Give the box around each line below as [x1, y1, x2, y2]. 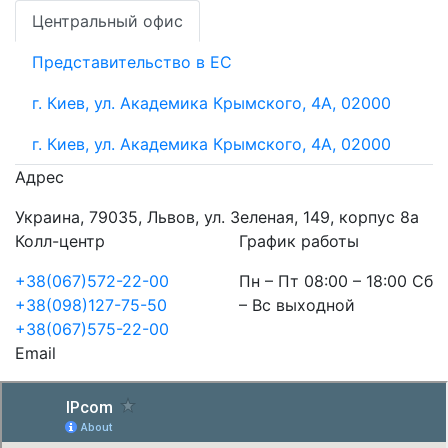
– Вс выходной [239, 295, 355, 316]
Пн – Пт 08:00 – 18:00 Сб [239, 271, 433, 292]
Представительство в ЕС [32, 52, 232, 73]
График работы [239, 231, 359, 252]
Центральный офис [32, 11, 183, 32]
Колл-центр [15, 231, 105, 252]
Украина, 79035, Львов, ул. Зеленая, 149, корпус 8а [15, 207, 419, 228]
